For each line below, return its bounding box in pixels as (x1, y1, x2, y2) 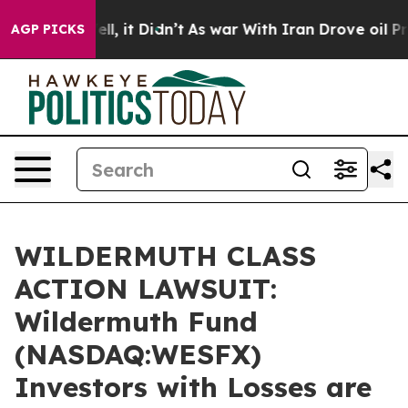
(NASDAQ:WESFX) (15, 337, 261, 372)
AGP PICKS (11, 21, 85, 37)
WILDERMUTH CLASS (15, 239, 316, 273)
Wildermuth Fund (15, 304, 258, 339)
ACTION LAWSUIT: (15, 271, 277, 306)
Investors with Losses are (15, 370, 372, 404)
